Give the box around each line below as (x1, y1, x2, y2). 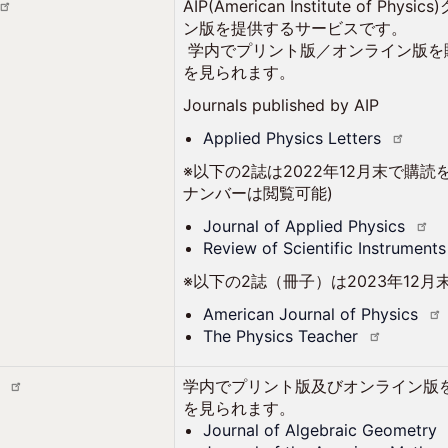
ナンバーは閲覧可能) (183, 183, 334, 203)
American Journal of (203, 304, 362, 324)
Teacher (298, 326, 359, 346)
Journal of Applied (203, 216, 349, 236)
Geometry (362, 420, 438, 440)
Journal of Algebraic (203, 420, 363, 440)
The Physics (203, 326, 299, 346)
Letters (328, 128, 382, 148)
